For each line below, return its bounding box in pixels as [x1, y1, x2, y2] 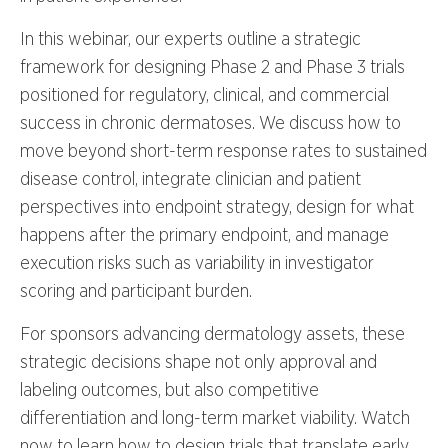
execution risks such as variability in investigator [20, 252, 374, 274]
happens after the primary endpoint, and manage [20, 224, 389, 246]
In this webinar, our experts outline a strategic [20, 28, 361, 50]
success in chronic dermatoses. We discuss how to [20, 112, 401, 134]
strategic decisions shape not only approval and [20, 351, 377, 373]
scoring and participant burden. [20, 280, 252, 302]
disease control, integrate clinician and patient [20, 168, 361, 190]
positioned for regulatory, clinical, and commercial [20, 84, 389, 106]
